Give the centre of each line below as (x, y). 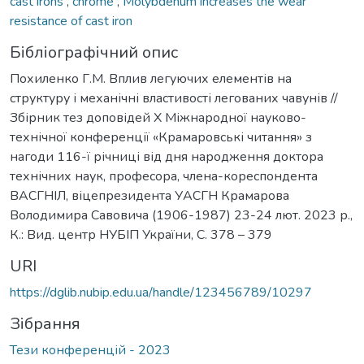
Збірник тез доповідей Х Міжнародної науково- (158, 117)
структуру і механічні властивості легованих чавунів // (174, 98)
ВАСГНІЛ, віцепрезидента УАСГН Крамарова (149, 195)
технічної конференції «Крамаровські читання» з (161, 137)
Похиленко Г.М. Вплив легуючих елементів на (151, 78)
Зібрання (45, 323)
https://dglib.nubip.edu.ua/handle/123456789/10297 (161, 292)
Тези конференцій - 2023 (90, 350)
